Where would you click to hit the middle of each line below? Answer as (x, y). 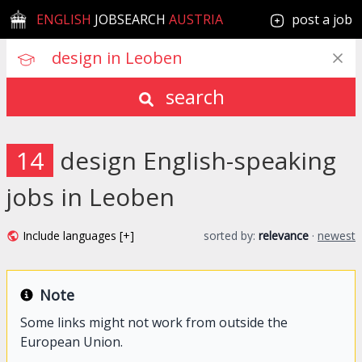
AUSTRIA (195, 19)
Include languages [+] (78, 236)
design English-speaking (198, 160)
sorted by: (231, 236)
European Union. (72, 342)
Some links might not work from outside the (154, 322)
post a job (322, 19)
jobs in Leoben (90, 197)
